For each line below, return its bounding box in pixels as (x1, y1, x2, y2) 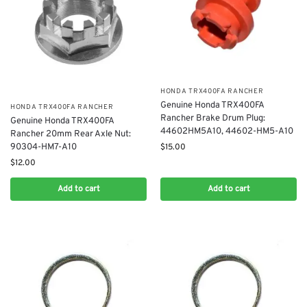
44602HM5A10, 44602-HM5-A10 (160, 126, 293, 138)
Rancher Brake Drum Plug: (160, 113, 265, 125)
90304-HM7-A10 (10, 141, 77, 153)
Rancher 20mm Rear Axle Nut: (10, 128, 131, 140)
